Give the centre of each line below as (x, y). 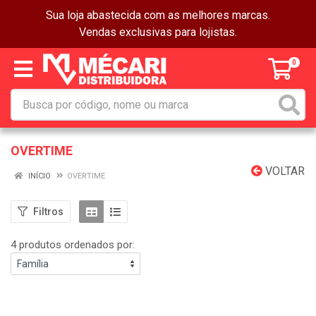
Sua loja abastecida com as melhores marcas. (158, 15)
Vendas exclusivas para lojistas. (158, 32)
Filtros (48, 211)
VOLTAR (284, 171)
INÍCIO (38, 176)
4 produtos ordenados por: (73, 245)
